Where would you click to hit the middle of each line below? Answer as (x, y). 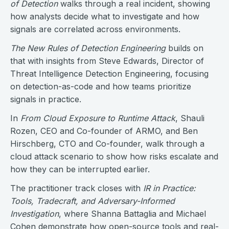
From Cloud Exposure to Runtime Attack (98, 118)
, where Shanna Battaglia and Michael (132, 214)
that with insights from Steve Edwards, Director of (107, 61)
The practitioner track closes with (77, 188)
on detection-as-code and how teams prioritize (101, 86)
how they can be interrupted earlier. (80, 169)
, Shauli (190, 118)
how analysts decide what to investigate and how (105, 16)
